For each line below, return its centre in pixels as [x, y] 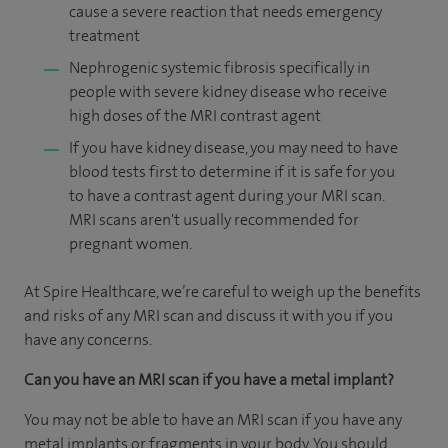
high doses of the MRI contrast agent [195, 115]
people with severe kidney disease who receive [228, 91]
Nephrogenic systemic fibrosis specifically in [219, 67]
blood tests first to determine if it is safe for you [232, 171]
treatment [104, 35]
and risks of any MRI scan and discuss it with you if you [208, 315]
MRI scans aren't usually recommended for [214, 219]
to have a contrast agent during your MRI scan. [227, 195]
